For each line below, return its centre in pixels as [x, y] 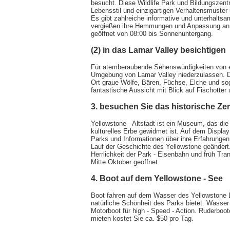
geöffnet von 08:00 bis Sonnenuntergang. [152, 33]
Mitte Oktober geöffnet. [125, 162]
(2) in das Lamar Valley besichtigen [158, 50]
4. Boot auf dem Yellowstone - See [157, 178]
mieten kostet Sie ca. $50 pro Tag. [142, 218]
